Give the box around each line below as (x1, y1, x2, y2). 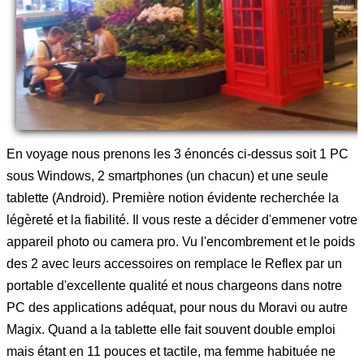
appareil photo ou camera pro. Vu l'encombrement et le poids (6, 234, 355, 249)
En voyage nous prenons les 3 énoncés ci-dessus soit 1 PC (6, 146, 349, 161)
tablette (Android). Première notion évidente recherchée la (6, 190, 339, 205)
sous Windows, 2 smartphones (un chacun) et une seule (6, 168, 328, 183)
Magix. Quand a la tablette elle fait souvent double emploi (6, 322, 336, 336)
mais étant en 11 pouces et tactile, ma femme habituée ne (6, 344, 336, 358)
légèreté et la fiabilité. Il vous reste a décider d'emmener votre (6, 212, 357, 227)
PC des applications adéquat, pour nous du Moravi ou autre (6, 300, 348, 314)
